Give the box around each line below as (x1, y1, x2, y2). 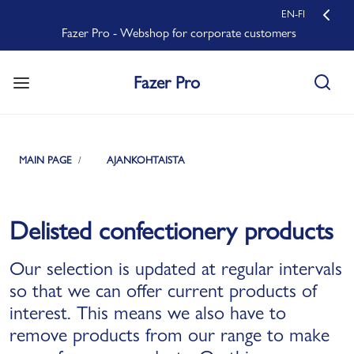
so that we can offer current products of (9, 279, 317, 302)
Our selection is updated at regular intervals (9, 257, 342, 280)
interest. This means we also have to (9, 301, 286, 324)
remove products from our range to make (9, 323, 330, 346)
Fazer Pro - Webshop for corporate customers (58, 25, 296, 40)
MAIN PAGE (19, 153, 72, 166)
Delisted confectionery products (9, 216, 333, 246)
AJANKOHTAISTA (107, 153, 185, 166)
